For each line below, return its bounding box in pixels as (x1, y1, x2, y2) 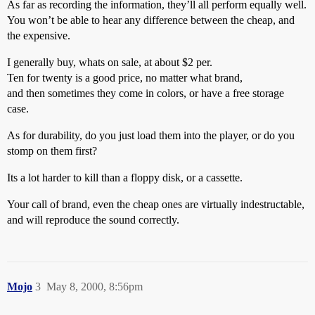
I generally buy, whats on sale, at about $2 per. (7, 56, 212, 68)
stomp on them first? (7, 145, 97, 157)
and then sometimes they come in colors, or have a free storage (7, 87, 284, 99)
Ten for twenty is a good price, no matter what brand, (7, 72, 243, 84)
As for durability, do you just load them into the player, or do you (7, 129, 295, 141)
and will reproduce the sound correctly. (7, 214, 179, 226)
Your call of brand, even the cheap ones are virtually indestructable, (7, 198, 304, 210)
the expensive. (7, 30, 70, 41)
